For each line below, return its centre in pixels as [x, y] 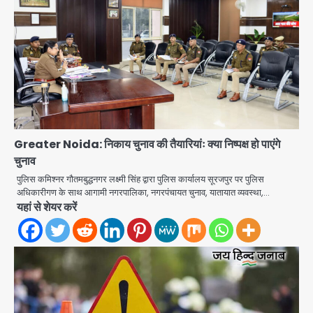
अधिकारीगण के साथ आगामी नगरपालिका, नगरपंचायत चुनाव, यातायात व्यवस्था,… [143, 192]
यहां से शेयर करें [47, 207]
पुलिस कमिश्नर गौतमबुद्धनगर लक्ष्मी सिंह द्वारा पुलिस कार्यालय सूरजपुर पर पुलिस [140, 179]
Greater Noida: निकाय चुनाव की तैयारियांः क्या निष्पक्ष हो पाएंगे [147, 144]
